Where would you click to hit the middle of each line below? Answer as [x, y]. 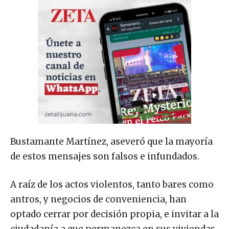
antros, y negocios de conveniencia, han [98, 200]
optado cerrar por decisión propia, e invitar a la [114, 214]
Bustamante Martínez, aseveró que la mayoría [111, 142]
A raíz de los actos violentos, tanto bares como [112, 185]
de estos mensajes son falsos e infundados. [105, 157]
